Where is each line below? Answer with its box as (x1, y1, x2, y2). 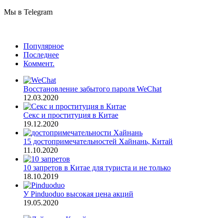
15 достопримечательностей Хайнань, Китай (23, 137, 173, 145)
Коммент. (23, 59, 54, 68)
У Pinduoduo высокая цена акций (23, 189, 133, 198)
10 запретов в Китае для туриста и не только (23, 163, 171, 172)
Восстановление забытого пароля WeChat (23, 84, 162, 93)
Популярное (23, 41, 64, 50)
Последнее (23, 50, 59, 59)
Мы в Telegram (4, 7, 53, 16)
